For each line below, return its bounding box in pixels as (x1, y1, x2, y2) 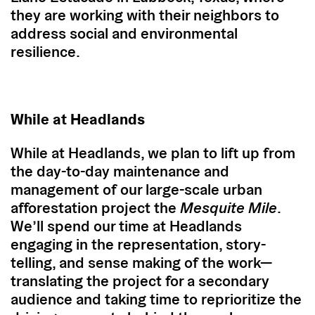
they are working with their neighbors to (11, 4, 279, 25)
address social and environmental (11, 22, 238, 43)
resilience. (11, 41, 80, 61)
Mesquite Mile (180, 197, 277, 217)
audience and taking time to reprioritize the (11, 288, 302, 309)
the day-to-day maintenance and (11, 160, 229, 181)
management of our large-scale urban (11, 179, 262, 199)
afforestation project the (11, 197, 180, 217)
